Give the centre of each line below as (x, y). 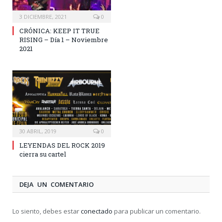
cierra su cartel (43, 154)
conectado (97, 211)
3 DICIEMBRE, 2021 (43, 16)
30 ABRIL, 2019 (38, 131)
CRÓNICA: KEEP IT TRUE (59, 30)
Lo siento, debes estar (47, 211)
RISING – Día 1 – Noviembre (64, 39)
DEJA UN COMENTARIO (56, 184)
